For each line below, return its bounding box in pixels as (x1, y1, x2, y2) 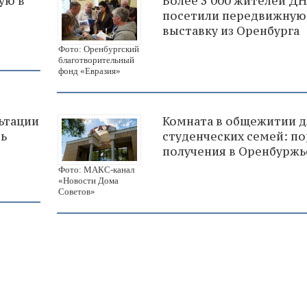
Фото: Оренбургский (58, 43, 139, 54)
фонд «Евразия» (58, 65, 121, 76)
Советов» (58, 186, 95, 197)
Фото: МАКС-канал (58, 164, 134, 175)
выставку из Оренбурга (162, 23, 299, 39)
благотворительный (58, 54, 134, 65)
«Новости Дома (58, 175, 119, 186)
